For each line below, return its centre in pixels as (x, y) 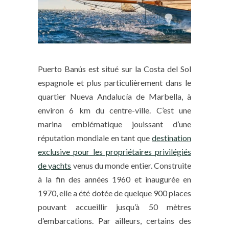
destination (171, 138)
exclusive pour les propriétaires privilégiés (114, 151)
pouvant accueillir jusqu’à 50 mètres (114, 207)
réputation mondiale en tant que (95, 138)
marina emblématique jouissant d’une (114, 124)
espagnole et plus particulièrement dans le (114, 82)
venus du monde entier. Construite (131, 165)
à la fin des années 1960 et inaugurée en (114, 179)
